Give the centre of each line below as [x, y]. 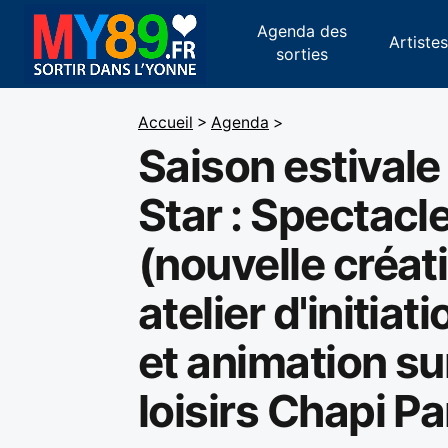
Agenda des [301, 30]
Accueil [165, 122]
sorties [301, 53]
